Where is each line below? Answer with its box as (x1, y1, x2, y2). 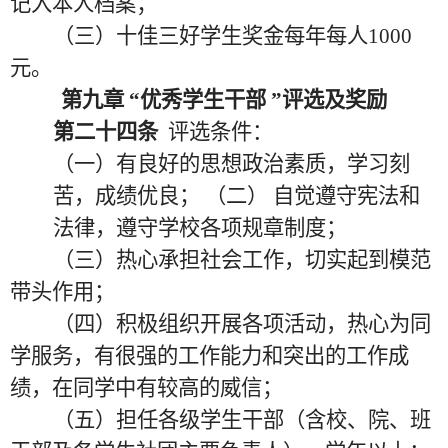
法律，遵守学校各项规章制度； (52, 216, 347, 240)
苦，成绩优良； (52, 184, 200, 208)
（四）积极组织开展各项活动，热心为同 (52, 312, 431, 336)
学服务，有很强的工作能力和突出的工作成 (10, 344, 409, 368)
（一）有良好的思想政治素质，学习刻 (52, 152, 410, 176)
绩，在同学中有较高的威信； (10, 376, 283, 400)
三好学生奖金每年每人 (157, 24, 368, 48)
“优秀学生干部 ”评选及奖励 (129, 88, 387, 112)
